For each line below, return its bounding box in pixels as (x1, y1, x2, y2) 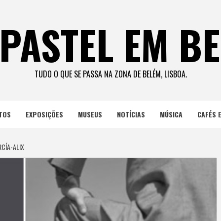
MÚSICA (159, 109, 183, 119)
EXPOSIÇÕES (25, 109, 63, 119)
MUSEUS (77, 109, 102, 119)
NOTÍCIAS (116, 109, 145, 119)
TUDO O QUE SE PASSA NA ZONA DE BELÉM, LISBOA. (34, 68, 187, 80)
